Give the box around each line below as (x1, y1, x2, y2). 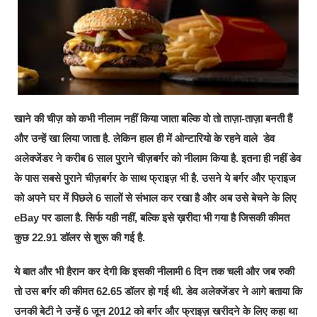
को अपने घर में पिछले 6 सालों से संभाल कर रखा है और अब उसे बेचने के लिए (14, 191, 297, 204)
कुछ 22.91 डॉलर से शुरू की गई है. (14, 231, 149, 243)
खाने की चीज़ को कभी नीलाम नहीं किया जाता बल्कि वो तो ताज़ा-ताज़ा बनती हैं (14, 112, 293, 125)
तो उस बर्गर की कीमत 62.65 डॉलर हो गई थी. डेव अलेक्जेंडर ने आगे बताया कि (14, 284, 303, 297)
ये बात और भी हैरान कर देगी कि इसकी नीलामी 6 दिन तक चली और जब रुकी (14, 265, 295, 277)
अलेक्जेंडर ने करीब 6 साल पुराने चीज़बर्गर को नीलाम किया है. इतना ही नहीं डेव (14, 151, 301, 164)
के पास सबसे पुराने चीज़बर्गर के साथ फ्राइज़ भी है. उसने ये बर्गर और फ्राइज (14, 171, 296, 184)
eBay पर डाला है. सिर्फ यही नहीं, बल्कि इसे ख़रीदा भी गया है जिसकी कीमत (14, 211, 290, 224)
